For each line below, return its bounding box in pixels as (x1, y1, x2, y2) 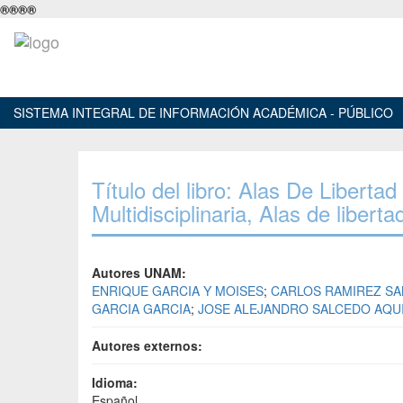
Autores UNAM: (92, 264, 186, 282)
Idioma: (92, 373, 138, 391)
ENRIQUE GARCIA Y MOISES (92, 282, 264, 300)
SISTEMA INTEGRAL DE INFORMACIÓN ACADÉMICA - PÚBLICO (13, 103, 393, 121)
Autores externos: (92, 336, 202, 354)
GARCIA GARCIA (92, 300, 191, 318)
